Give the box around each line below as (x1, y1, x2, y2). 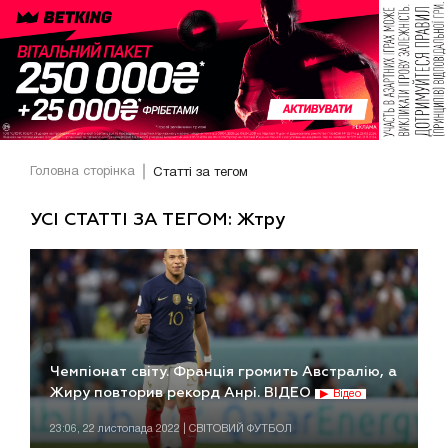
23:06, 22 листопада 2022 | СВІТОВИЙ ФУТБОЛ (50, 424, 292, 435)
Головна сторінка (30, 166, 135, 179)
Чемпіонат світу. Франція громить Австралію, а (50, 365, 397, 380)
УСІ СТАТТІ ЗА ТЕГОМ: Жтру (30, 210, 285, 229)
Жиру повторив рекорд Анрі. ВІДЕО (50, 386, 315, 401)
